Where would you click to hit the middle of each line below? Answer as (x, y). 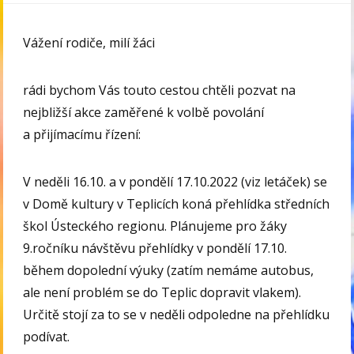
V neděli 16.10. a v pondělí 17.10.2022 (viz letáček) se (175, 182)
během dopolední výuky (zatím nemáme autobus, (169, 271)
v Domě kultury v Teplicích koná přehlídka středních (177, 204)
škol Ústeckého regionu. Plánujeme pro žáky (155, 226)
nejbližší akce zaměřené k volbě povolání (144, 113)
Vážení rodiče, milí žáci (89, 43)
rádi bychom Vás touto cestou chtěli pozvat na (161, 90)
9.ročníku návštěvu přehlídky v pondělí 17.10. (155, 249)
